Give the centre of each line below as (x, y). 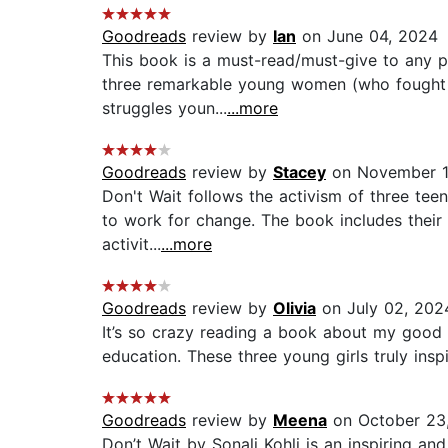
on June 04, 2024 (367, 36)
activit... (131, 244)
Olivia (294, 308)
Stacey (299, 172)
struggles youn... (164, 108)
